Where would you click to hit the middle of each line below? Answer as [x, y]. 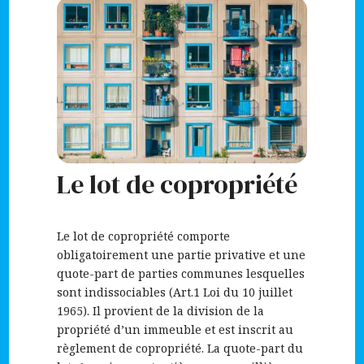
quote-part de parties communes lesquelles [180, 273]
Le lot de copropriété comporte [143, 236]
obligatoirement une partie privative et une [181, 255]
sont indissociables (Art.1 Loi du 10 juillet [174, 292]
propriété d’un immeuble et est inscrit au [175, 329]
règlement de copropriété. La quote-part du [180, 348]
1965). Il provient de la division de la [160, 311]
